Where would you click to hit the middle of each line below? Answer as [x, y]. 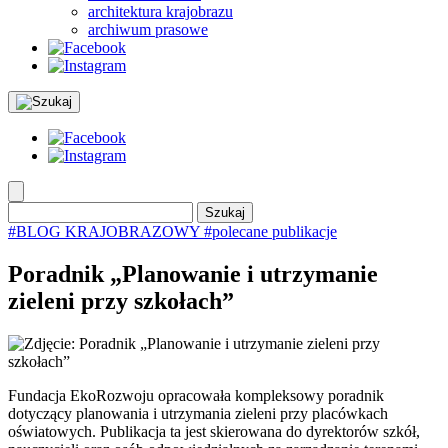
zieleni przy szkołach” [121, 300]
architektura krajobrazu [160, 11]
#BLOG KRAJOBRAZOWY [106, 231]
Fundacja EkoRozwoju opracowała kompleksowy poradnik [196, 395]
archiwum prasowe [148, 29]
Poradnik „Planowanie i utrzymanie [193, 273]
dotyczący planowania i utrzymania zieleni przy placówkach [198, 413]
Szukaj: [30, 209]
